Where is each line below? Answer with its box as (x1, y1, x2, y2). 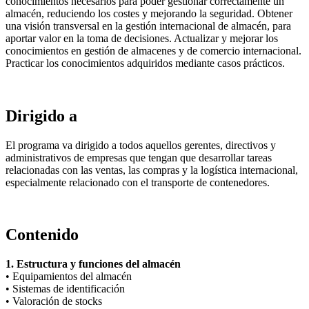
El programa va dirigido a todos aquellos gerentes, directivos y (6, 139, 276, 151)
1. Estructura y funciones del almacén (6, 258, 181, 270)
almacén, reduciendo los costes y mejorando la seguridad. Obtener (6, 7, 292, 19)
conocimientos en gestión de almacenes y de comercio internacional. (6, 44, 301, 57)
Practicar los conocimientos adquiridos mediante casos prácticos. (6, 57, 285, 69)
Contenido (6, 226, 79, 244)
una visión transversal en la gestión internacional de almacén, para (6, 19, 291, 32)
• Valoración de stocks (6, 295, 102, 308)
